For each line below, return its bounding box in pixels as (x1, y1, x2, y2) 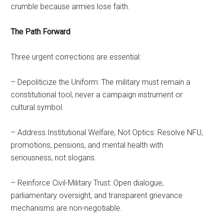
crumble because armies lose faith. (11, 1, 130, 11)
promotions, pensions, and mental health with (11, 140, 164, 150)
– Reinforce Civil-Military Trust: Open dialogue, (11, 178, 164, 187)
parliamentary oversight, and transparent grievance (11, 190, 183, 200)
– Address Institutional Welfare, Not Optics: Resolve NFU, (11, 127, 203, 137)
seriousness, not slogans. (11, 153, 97, 162)
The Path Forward (11, 27, 71, 36)
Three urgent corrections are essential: (11, 52, 141, 62)
